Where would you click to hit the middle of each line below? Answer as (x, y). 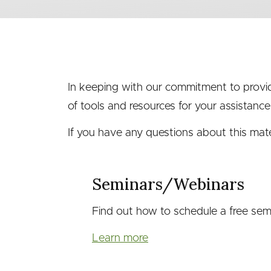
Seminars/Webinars (168, 184)
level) (86, 68)
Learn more (120, 238)
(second (100, 39)
